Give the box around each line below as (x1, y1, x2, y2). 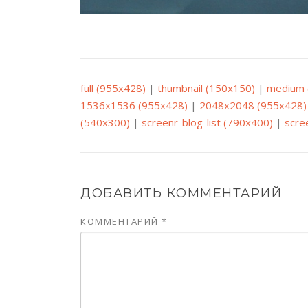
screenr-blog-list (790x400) (142, 115, 273, 130)
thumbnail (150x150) (157, 81, 255, 96)
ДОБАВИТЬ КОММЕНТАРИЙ (80, 186, 282, 201)
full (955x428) (80, 81, 146, 96)
